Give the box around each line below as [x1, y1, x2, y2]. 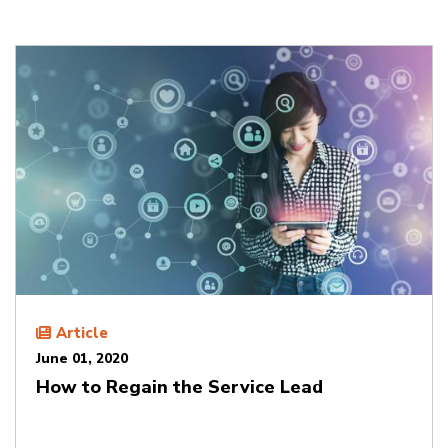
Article [56, 323, 108, 344]
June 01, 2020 [36, 349, 128, 369]
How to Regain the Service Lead [36, 375, 323, 400]
